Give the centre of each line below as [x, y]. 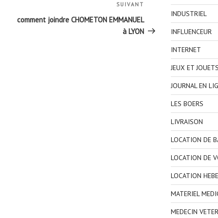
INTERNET [186, 50]
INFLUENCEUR [191, 32]
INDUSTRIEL [189, 14]
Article [154, 6]
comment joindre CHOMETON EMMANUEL [81, 20]
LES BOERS [187, 104]
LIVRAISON [187, 122]
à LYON [134, 32]
